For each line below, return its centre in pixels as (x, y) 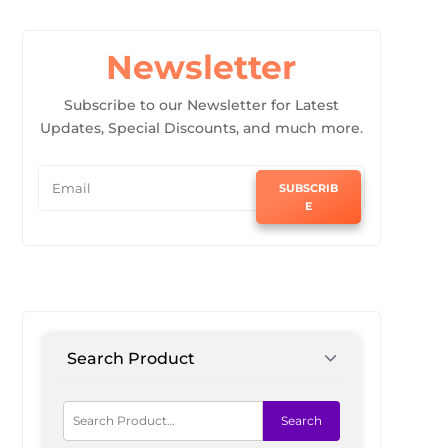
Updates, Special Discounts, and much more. (201, 127)
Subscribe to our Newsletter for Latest (201, 104)
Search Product (130, 358)
